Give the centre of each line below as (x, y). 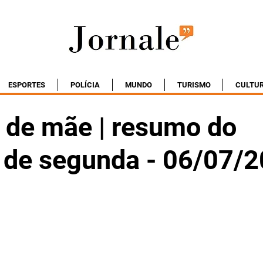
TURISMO (194, 85)
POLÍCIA (85, 85)
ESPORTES (27, 85)
